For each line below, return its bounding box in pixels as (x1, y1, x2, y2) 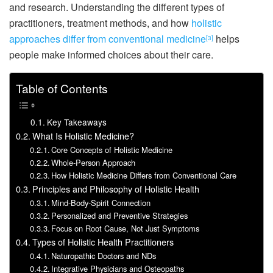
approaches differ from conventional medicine (9, 31, 206, 46)
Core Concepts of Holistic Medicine (51, 143, 173, 155)
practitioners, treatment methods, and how (9, 15, 191, 30)
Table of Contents (16, 79, 108, 96)
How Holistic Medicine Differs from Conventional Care (51, 169, 237, 181)
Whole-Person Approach (51, 156, 136, 168)
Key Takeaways (46, 115, 107, 128)
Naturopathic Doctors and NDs (51, 249, 157, 261)
